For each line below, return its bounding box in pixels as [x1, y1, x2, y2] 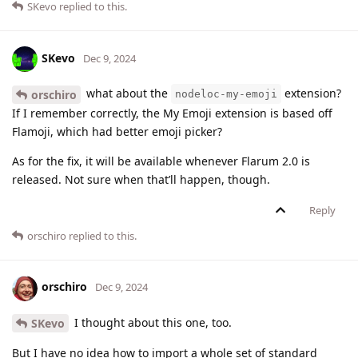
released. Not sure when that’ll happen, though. [12, 171, 270, 187]
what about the [83, 85, 171, 101]
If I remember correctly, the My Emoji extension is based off [12, 105, 332, 121]
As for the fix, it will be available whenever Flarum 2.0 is [12, 153, 310, 169]
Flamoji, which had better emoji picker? [12, 123, 222, 139]
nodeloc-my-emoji [175, 87, 277, 100]
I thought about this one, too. [71, 314, 232, 330]
